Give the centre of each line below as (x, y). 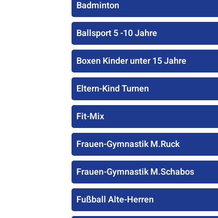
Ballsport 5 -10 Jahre (117, 33)
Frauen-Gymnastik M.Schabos (135, 172)
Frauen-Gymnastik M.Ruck (128, 144)
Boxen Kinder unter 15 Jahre (131, 61)
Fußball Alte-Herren (115, 200)
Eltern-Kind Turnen (113, 89)
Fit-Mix (90, 117)
